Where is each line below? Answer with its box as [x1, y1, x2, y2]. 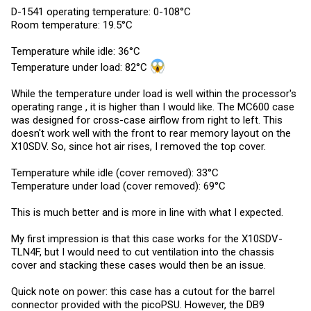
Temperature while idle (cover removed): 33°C [11, 167, 219, 179]
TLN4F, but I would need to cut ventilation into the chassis [11, 246, 274, 258]
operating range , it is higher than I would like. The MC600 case [11, 101, 294, 113]
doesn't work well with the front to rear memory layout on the [11, 127, 291, 140]
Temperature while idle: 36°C [11, 45, 140, 58]
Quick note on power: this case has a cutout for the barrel [11, 285, 275, 298]
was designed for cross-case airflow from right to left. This [11, 114, 283, 126]
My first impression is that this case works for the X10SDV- [11, 233, 283, 245]
